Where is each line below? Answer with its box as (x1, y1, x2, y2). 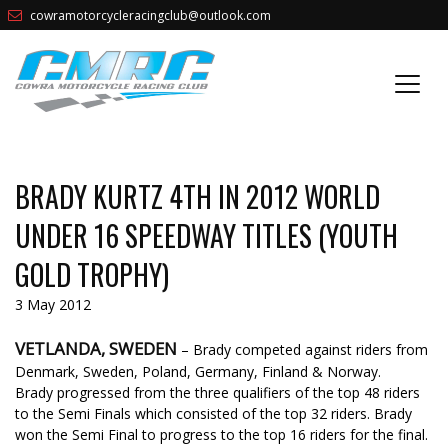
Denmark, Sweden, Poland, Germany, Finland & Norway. (15, 362, 381, 382)
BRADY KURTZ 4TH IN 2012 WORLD (15, 176, 380, 218)
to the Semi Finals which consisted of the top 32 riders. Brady (15, 404, 412, 424)
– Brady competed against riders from (181, 340, 428, 360)
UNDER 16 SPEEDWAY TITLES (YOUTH (15, 215, 398, 257)
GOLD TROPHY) (15, 254, 169, 296)
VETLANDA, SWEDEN (15, 337, 181, 361)
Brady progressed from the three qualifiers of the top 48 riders (15, 383, 420, 403)
